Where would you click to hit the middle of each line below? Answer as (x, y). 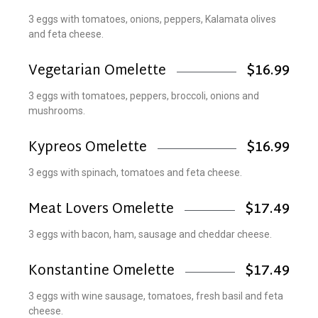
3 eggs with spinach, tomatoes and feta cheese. (135, 172)
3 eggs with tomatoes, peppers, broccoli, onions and (144, 96)
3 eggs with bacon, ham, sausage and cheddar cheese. (150, 234)
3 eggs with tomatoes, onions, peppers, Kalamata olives (152, 19)
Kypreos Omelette (88, 148)
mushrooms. (57, 111)
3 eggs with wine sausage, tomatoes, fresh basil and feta (156, 296)
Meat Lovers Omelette (101, 210)
